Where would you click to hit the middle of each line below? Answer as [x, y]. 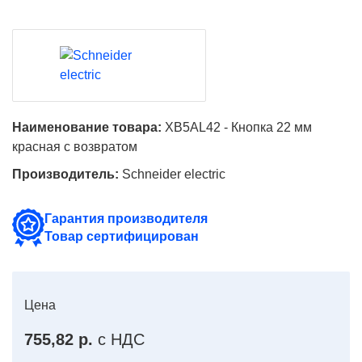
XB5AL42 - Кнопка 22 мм [237, 127]
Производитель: [65, 174]
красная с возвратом [75, 147]
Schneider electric [174, 174]
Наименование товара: [87, 127]
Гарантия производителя [126, 219]
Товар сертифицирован [122, 236]
